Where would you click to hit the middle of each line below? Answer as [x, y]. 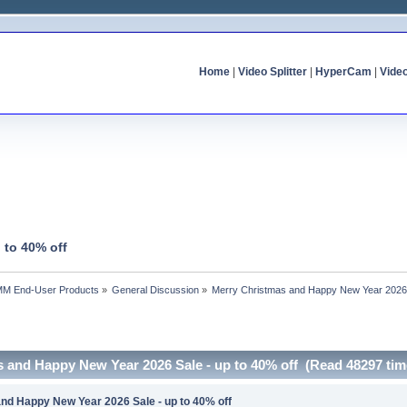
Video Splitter [272, 72]
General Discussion [156, 289]
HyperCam [343, 72]
